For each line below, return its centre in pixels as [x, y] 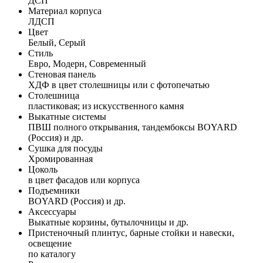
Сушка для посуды [65, 148]
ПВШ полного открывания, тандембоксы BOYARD [133, 127]
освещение [50, 243]
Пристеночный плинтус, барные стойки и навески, [131, 232]
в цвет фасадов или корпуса [84, 180]
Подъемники [54, 190]
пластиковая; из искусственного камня [106, 106]
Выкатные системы [67, 116]
